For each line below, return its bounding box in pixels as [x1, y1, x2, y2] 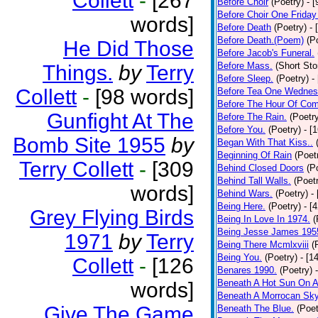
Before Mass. [217, 60, 273, 71]
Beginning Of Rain [217, 150, 292, 160]
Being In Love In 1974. [217, 214, 310, 224]
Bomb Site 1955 [13, 133, 165, 157]
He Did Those [63, 37, 194, 60]
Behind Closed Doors [217, 163, 304, 173]
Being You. [217, 252, 262, 263]
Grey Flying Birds [30, 206, 194, 229]
